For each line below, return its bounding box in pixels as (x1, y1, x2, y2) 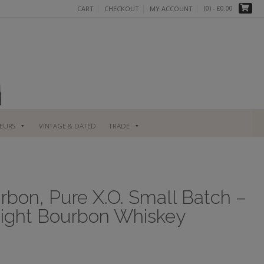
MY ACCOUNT (150, 4, 193, 13)
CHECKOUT (104, 4, 139, 13)
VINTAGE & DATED (38, 121, 96, 130)
